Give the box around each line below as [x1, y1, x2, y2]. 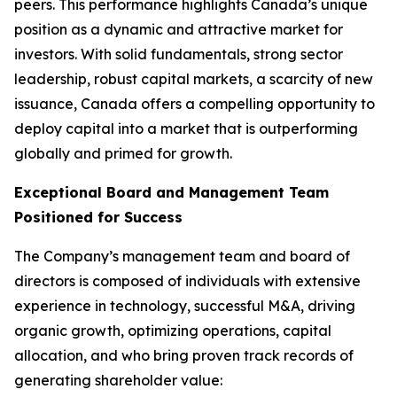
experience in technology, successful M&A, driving [14, 297, 355, 315]
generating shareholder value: [14, 371, 222, 389]
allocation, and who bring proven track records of [14, 346, 354, 364]
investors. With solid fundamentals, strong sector [14, 45, 343, 63]
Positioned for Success [14, 208, 183, 226]
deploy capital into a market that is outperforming [14, 120, 358, 137]
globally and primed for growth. [14, 144, 232, 162]
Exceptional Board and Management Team [14, 183, 329, 201]
